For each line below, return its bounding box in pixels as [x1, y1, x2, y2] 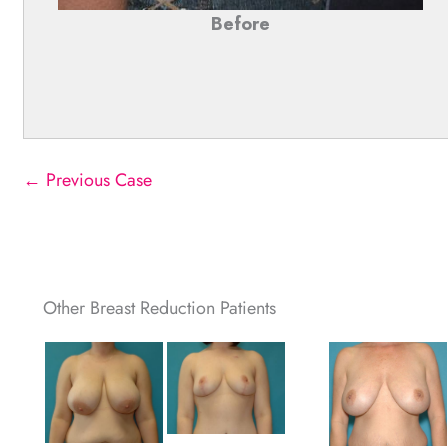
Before [210, 11, 270, 38]
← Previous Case [23, 167, 153, 194]
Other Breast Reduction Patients [43, 295, 277, 322]
